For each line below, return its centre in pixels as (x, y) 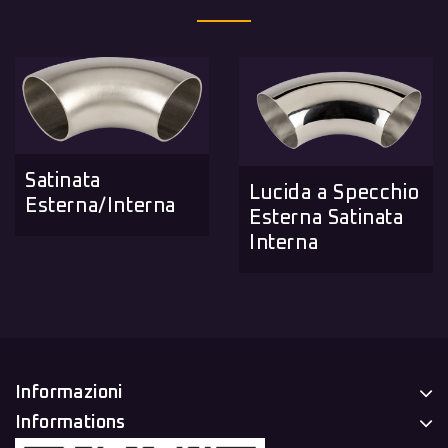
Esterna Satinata (326, 217)
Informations (70, 422)
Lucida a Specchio (334, 192)
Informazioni (69, 392)
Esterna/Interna (100, 205)
